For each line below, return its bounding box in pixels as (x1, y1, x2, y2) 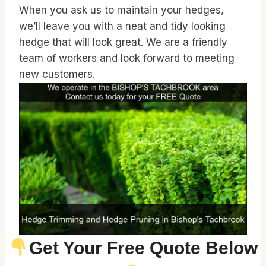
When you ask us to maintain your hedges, (19, 4, 224, 17)
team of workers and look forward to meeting (19, 52, 235, 65)
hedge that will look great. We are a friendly (19, 36, 227, 49)
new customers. (19, 68, 95, 81)
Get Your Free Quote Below (28, 237, 258, 258)
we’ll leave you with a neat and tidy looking (19, 20, 226, 33)
